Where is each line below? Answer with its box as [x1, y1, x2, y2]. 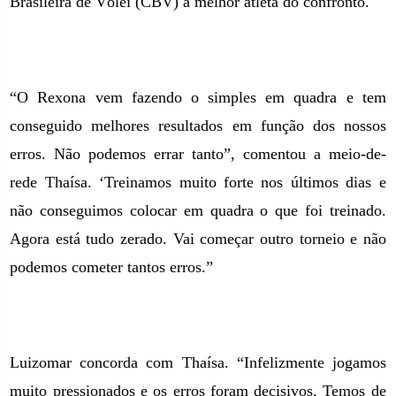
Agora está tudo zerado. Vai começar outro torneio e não [10, 230, 386, 247]
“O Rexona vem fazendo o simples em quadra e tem [10, 88, 386, 106]
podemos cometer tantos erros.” [10, 258, 214, 276]
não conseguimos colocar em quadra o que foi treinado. [10, 202, 386, 219]
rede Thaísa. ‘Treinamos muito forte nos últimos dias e [10, 173, 386, 191]
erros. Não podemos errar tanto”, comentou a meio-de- [10, 145, 386, 163]
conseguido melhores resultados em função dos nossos [10, 117, 386, 134]
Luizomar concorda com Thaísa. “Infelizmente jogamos [10, 354, 386, 371]
